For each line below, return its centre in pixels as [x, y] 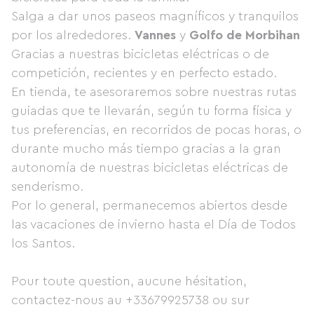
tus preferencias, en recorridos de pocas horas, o [156, 130]
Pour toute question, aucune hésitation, [129, 281]
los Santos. [45, 243]
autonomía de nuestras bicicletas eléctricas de [150, 168]
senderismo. [47, 186]
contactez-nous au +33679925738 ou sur [130, 300]
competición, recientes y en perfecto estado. [144, 73]
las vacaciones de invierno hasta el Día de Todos [153, 224]
